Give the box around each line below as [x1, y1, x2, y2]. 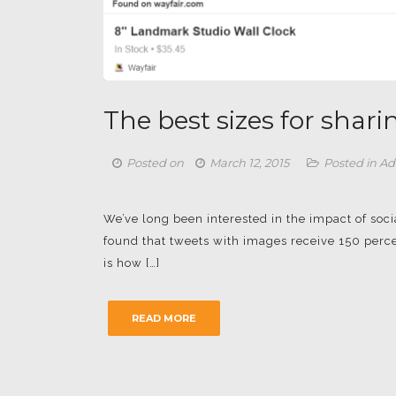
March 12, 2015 [209, 156, 289, 170]
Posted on [126, 156, 187, 170]
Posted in [324, 156, 379, 170]
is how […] [103, 256, 160, 270]
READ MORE [132, 312, 196, 324]
